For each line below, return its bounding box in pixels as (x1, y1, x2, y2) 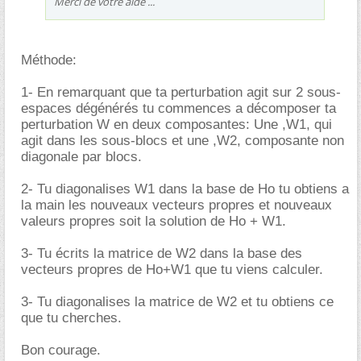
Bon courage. (21, 342, 101, 358)
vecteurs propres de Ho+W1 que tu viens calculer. (21, 262, 323, 277)
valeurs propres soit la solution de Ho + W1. (21, 214, 286, 229)
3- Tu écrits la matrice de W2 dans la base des (21, 246, 302, 261)
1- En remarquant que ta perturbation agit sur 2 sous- (21, 85, 341, 100)
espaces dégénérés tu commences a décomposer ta (21, 101, 336, 116)
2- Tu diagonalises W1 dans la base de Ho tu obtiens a (21, 181, 349, 197)
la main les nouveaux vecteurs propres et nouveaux (21, 197, 332, 213)
